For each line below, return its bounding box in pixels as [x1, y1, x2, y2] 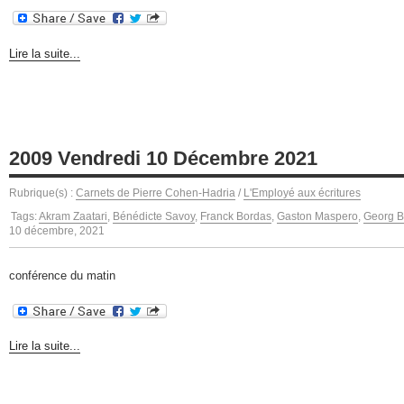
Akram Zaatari [39, 209, 107, 223]
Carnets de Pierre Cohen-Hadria [76, 186, 235, 199]
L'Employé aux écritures [243, 186, 361, 199]
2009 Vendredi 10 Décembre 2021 [9, 146, 317, 170]
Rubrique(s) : [9, 186, 76, 199]
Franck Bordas [200, 209, 271, 223]
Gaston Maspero [277, 209, 358, 223]
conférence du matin [9, 269, 115, 283]
